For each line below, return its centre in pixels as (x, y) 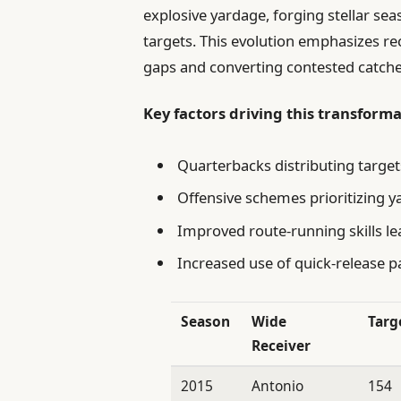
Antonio (278, 386)
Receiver (282, 346)
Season (206, 322)
